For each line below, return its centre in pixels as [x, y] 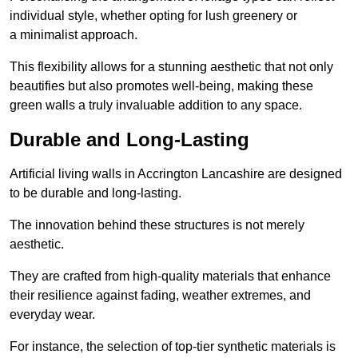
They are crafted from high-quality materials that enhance [170, 276]
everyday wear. [52, 315]
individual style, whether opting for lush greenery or [153, 16]
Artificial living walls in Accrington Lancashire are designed [176, 174]
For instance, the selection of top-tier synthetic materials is [173, 347]
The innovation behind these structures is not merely [157, 225]
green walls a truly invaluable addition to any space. [156, 105]
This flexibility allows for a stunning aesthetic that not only [171, 67]
